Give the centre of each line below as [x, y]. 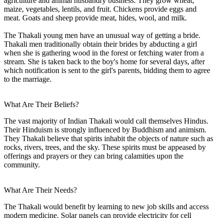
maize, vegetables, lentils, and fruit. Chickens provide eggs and [100, 9]
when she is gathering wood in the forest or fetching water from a [104, 53]
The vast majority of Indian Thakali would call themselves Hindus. [106, 121]
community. [22, 164]
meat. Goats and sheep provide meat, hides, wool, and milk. [95, 18]
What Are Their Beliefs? [41, 104]
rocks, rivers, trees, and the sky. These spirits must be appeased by [105, 147]
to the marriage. [28, 79]
